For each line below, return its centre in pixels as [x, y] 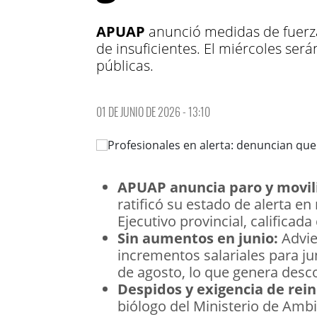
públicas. [125, 65]
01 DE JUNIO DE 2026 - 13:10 [153, 112]
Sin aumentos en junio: [198, 238]
